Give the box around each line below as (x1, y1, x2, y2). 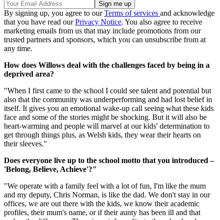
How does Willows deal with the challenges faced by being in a (4, 60, 210, 69)
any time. (4, 44, 32, 53)
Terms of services (104, 8, 160, 17)
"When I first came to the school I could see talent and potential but (4, 86, 211, 95)
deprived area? (4, 69, 54, 78)
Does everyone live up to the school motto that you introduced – (4, 156, 214, 165)
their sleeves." (4, 139, 47, 148)
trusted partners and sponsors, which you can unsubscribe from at (4, 35, 206, 44)
